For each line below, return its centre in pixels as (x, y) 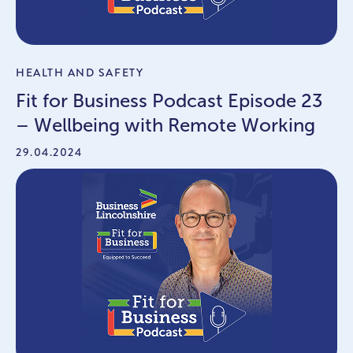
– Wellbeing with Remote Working (165, 125)
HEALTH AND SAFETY (80, 72)
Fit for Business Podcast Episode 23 (169, 100)
